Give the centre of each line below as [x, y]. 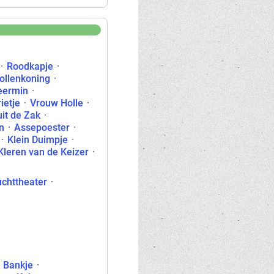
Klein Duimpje [38, 140]
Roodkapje [30, 66]
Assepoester [42, 128]
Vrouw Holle [57, 103]
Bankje [18, 265]
